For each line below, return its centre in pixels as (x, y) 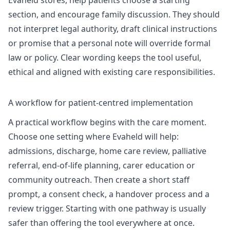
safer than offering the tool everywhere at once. (101, 223)
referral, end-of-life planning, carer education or (102, 165)
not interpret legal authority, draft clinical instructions (113, 29)
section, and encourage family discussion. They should (114, 15)
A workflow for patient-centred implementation (101, 103)
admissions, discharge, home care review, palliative (107, 151)
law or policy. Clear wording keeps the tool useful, (105, 58)
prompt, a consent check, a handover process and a (109, 194)
